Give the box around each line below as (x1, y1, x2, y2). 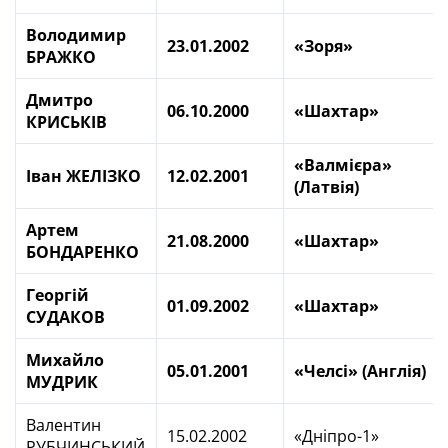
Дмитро (26, 89, 93, 111)
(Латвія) (294, 176, 359, 198)
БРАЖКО (26, 46, 96, 68)
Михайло (26, 349, 104, 371)
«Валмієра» (294, 154, 392, 176)
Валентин (26, 414, 101, 436)
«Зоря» (294, 35, 353, 57)
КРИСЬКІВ (26, 111, 107, 133)
